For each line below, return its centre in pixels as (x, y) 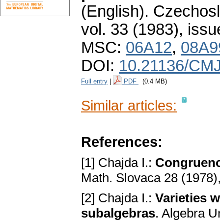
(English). (115, 12)
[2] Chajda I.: (118, 198)
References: (122, 142)
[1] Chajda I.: (118, 163)
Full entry (94, 82)
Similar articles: (129, 106)
